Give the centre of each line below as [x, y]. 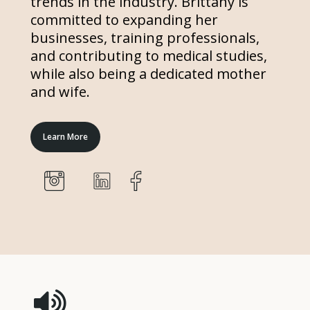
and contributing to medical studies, [148, 55]
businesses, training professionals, [145, 37]
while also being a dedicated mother [148, 73]
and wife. [60, 91]
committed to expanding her [124, 19]
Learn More [65, 136]
